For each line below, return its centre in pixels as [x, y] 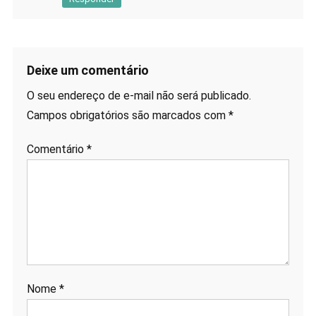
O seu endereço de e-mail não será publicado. [139, 96]
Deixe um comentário [87, 71]
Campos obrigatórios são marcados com [127, 116]
